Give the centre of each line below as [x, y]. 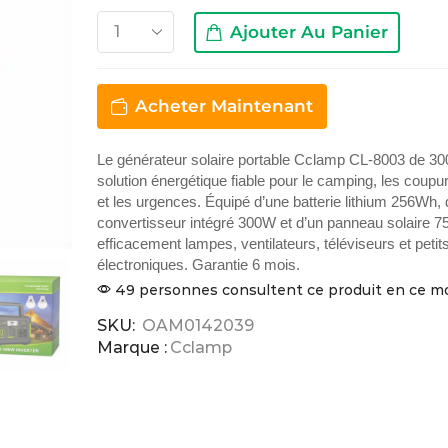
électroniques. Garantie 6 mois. [199, 265]
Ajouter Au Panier [308, 31]
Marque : [132, 348]
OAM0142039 [198, 326]
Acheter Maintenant [224, 106]
